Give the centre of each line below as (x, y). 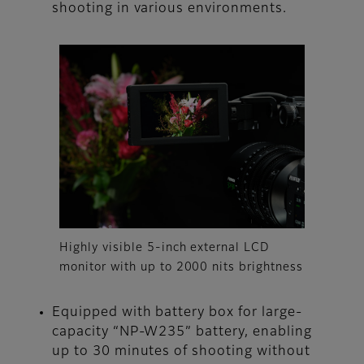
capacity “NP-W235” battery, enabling (182, 333)
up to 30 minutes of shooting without (181, 352)
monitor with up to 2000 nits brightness (181, 268)
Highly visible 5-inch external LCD (164, 248)
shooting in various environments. (169, 9)
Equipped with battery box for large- (177, 313)
